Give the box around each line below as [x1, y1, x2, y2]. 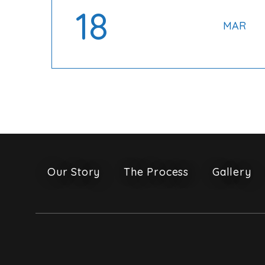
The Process [124, 165, 189, 179]
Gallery [212, 165, 251, 179]
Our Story [47, 165, 101, 179]
